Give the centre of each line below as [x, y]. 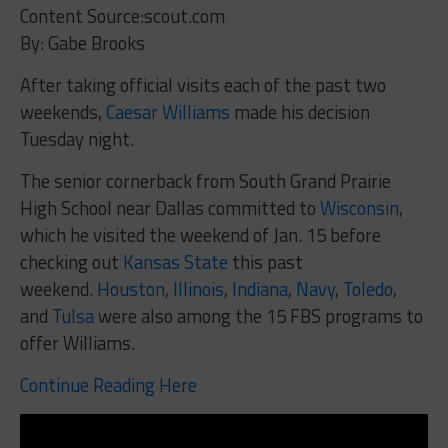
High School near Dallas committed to [169, 207]
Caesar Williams [167, 111]
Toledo [367, 288]
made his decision [299, 111]
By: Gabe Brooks [82, 42]
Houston [130, 288]
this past [265, 261]
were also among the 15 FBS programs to [258, 315]
